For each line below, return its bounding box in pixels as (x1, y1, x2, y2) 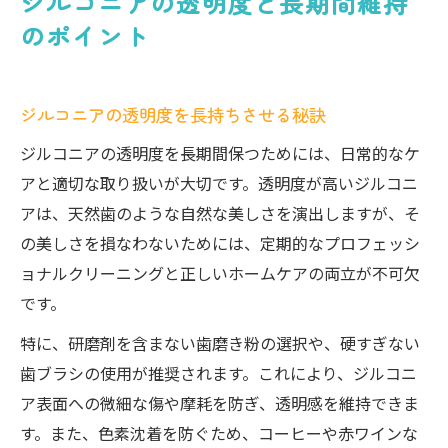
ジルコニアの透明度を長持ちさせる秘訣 (20, 102, 326, 127)
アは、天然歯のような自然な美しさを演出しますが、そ (20, 201, 420, 225)
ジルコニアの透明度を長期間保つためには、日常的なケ (20, 141, 420, 165)
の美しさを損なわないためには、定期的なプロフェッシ (20, 231, 420, 255)
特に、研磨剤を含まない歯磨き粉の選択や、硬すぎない (20, 331, 420, 355)
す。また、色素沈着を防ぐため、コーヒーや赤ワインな (20, 421, 418, 445)
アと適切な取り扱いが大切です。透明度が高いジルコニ (20, 171, 418, 195)
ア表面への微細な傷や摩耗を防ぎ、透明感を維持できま (20, 391, 419, 415)
